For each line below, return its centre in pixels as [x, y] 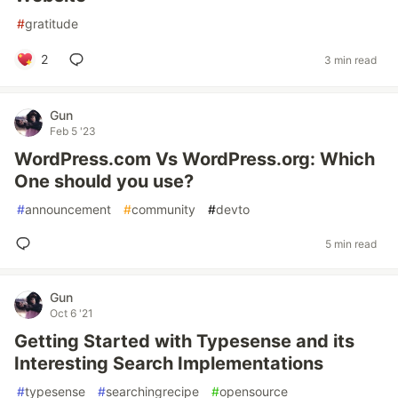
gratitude [52, 24]
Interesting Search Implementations [169, 363]
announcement [68, 209]
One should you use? [104, 181]
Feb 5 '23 [73, 131]
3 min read [350, 60]
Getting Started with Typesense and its [184, 341]
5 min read [351, 243]
